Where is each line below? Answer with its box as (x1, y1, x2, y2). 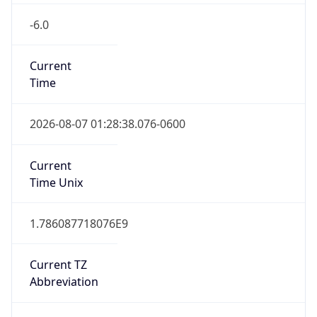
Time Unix (29, 161, 83, 178)
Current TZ (29, 244, 87, 260)
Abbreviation (29, 261, 98, 277)
